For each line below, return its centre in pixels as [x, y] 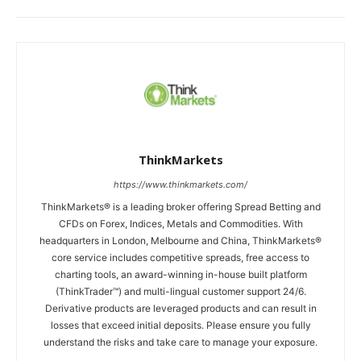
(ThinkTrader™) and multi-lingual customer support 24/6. [180, 291]
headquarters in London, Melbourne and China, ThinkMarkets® [180, 240]
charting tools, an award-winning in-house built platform [180, 274]
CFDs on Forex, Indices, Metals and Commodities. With [180, 223]
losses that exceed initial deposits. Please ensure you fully [180, 325]
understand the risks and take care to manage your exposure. [180, 342]
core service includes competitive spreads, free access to [180, 257]
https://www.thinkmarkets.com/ [180, 184]
